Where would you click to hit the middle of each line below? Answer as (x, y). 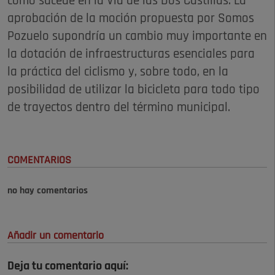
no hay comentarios (48, 191)
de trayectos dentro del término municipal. (119, 107)
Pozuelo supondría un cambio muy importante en (137, 36)
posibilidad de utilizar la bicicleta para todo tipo (134, 90)
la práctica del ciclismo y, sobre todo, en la (118, 72)
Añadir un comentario (56, 236)
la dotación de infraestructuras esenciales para (131, 54)
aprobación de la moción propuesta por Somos (131, 18)
